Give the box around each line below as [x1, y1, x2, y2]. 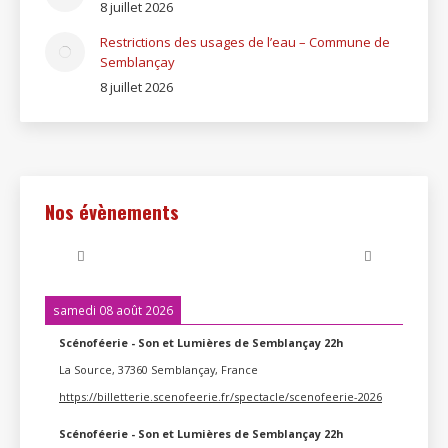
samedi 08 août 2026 [53, 302, 173, 318]
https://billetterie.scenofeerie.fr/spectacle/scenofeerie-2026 [59, 388, 382, 404]
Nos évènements [45, 197, 179, 225]
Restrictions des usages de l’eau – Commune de [100, 33, 390, 51]
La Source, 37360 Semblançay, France [59, 361, 258, 377]
